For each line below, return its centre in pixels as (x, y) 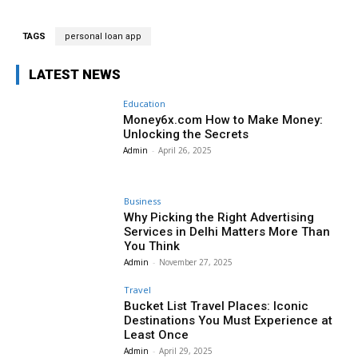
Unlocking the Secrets (186, 134)
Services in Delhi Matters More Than (227, 231)
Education (145, 103)
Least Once (157, 335)
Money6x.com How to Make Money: (223, 119)
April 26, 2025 (185, 150)
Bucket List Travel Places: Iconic (217, 306)
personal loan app (103, 36)
